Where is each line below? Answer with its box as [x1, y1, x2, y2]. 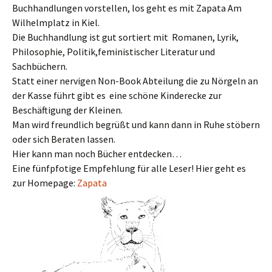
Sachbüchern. [12, 60, 67, 72]
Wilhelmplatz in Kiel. [12, 16, 100, 29]
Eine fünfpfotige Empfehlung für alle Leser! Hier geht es [12, 162, 246, 174]
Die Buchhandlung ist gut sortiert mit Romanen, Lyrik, [12, 31, 239, 43]
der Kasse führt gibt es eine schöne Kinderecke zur [12, 89, 222, 101]
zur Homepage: [12, 177, 77, 189]
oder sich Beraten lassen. [12, 133, 115, 145]
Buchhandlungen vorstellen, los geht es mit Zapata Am [12, 2, 242, 14]
